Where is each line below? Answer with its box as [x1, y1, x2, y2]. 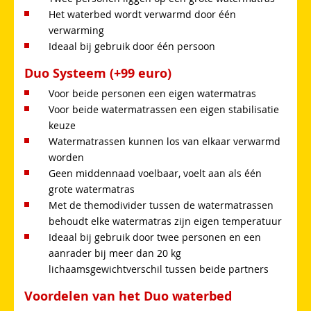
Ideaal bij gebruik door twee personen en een [49, 230, 261, 244]
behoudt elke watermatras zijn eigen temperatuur [49, 214, 282, 228]
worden [49, 150, 84, 164]
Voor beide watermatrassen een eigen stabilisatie [49, 102, 279, 116]
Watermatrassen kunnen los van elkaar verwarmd [49, 134, 280, 148]
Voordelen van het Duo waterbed [24, 287, 232, 305]
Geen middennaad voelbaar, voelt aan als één [49, 166, 262, 180]
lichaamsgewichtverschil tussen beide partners [49, 262, 269, 276]
